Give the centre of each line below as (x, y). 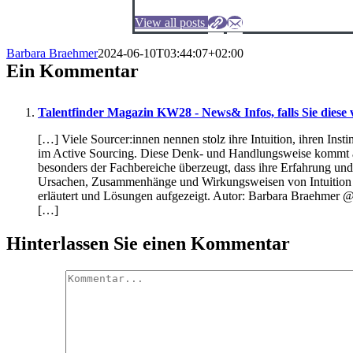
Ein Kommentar (72, 71)
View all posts (170, 22)
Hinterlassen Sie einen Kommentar (148, 243)
